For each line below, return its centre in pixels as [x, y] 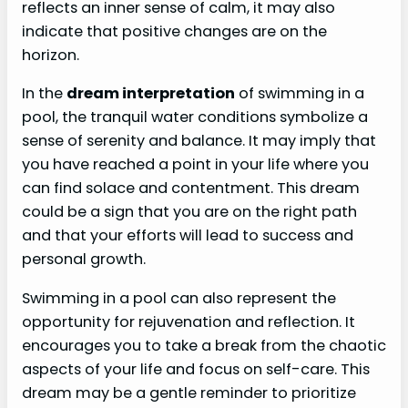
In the [44, 94]
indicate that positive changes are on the [174, 32]
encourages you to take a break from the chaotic [204, 345]
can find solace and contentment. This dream [191, 189]
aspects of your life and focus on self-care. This [196, 369]
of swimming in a [300, 94]
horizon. [51, 56]
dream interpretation [151, 94]
